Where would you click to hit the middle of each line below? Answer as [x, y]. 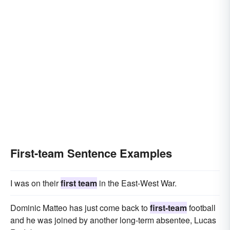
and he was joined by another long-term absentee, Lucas [113, 220]
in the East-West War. [137, 183]
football [201, 208]
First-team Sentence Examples [91, 153]
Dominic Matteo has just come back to [80, 208]
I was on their [35, 183]
